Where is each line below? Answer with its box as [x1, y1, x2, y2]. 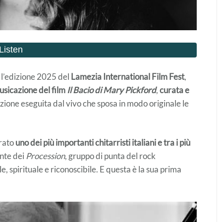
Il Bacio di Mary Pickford [67, 84, 156, 95]
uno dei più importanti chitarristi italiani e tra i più [15, 137, 190, 148]
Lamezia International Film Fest [71, 71, 184, 82]
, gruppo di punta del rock [65, 150, 156, 161]
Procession [26, 150, 65, 161]
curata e [160, 84, 189, 95]
